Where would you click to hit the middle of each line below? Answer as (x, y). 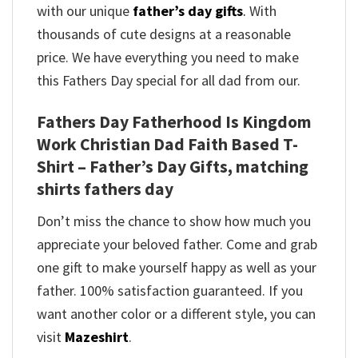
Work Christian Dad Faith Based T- (167, 144)
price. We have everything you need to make (168, 58)
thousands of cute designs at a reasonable (164, 34)
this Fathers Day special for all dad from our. (169, 81)
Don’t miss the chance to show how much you (174, 221)
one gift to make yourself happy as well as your (177, 267)
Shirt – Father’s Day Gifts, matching (173, 166)
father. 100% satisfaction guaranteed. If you (170, 290)
